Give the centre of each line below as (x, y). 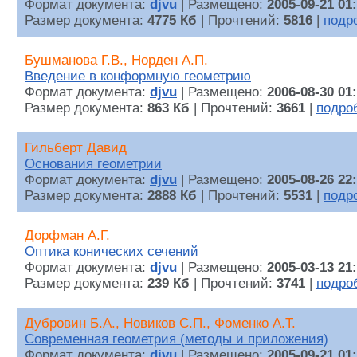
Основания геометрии (93, 164)
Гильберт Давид (76, 148)
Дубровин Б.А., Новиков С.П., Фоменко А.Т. (160, 324)
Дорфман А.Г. (67, 236)
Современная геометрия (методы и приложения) (177, 339)
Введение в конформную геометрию (138, 76)
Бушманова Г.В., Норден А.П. (116, 61)
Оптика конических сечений (112, 252)
